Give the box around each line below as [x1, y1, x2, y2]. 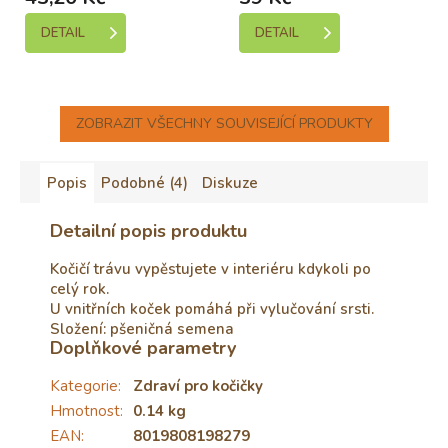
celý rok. [50, 278, 109, 299]
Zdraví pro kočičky [133, 375, 263, 396]
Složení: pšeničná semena [50, 318, 234, 339]
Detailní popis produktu [50, 218, 247, 243]
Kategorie [50, 375, 118, 396]
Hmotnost [50, 400, 120, 421]
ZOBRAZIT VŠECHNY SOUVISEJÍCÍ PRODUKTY [75, 113, 373, 133]
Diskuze [202, 172, 258, 193]
